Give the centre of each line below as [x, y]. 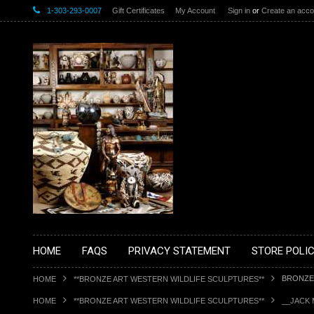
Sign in [239, 11]
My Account [195, 11]
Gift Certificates [138, 11]
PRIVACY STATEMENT [179, 251]
